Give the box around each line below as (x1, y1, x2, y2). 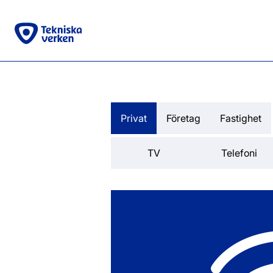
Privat (121, 111, 147, 126)
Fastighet (220, 111, 261, 126)
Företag (166, 111, 200, 126)
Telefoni (221, 145, 257, 160)
